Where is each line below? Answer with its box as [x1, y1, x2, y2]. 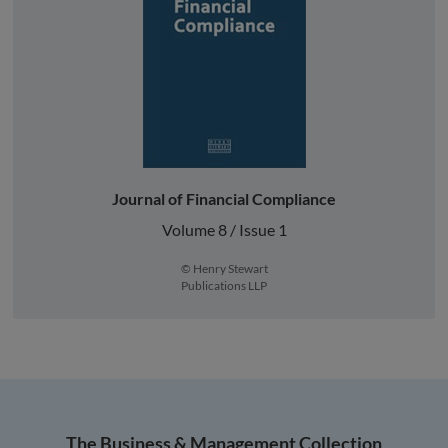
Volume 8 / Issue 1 [161, 219, 287, 239]
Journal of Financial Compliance [112, 188, 336, 208]
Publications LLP [181, 277, 267, 293]
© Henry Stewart [180, 260, 268, 276]
